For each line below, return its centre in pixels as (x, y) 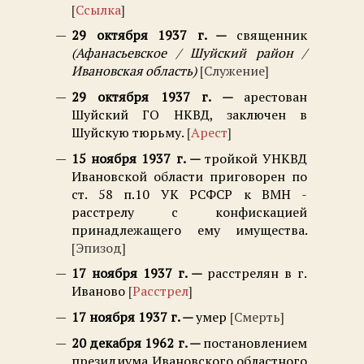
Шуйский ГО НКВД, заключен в (189, 115)
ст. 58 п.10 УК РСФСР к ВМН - (189, 194)
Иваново (98, 291)
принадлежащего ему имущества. (189, 230)
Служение (234, 71)
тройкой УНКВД (256, 158)
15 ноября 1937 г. (130, 158)
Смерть (257, 316)
